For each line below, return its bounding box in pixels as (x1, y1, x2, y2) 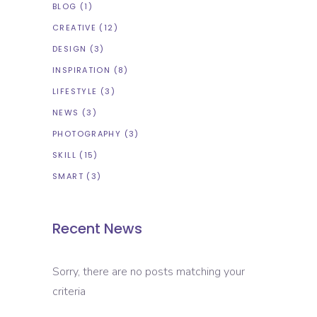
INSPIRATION (52, 64, 111, 76)
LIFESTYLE (52, 86, 98, 98)
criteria (52, 284, 86, 300)
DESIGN (52, 43, 87, 55)
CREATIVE (52, 22, 96, 34)
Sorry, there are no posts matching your (52, 264, 245, 280)
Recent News (52, 219, 142, 239)
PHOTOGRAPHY (52, 128, 122, 140)
